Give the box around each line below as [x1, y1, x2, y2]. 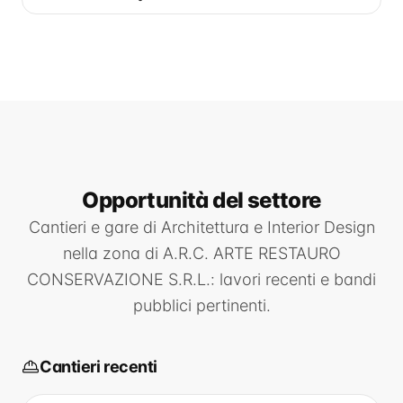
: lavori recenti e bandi [210, 270, 376, 289]
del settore [212, 187, 321, 213]
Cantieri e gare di [28, 218, 161, 237]
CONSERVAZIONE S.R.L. [27, 270, 210, 289]
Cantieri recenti [40, 357, 157, 376]
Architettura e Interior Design [160, 218, 375, 237]
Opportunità [82, 187, 213, 213]
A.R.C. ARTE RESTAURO [162, 244, 341, 263]
